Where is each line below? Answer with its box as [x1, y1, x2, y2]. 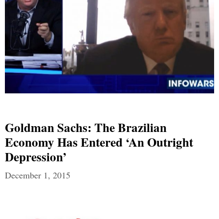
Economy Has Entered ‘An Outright [5, 133, 193, 152]
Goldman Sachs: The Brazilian [5, 118, 167, 137]
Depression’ [5, 148, 66, 166]
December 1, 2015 [5, 169, 70, 181]
